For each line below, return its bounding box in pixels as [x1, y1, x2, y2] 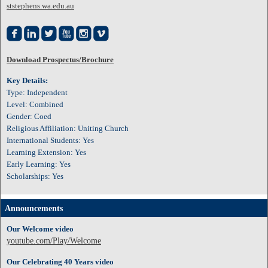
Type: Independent [7, 88, 68, 97]
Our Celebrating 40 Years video [7, 257, 114, 266]
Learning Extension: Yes [7, 148, 86, 157]
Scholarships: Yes [7, 172, 63, 181]
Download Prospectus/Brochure [7, 55, 114, 64]
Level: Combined [7, 100, 63, 109]
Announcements [5, 203, 63, 213]
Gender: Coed [7, 112, 51, 121]
